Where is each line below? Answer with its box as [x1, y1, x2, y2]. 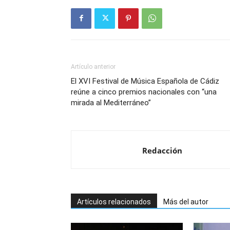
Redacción [142, 145, 182, 156]
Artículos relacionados [77, 197, 151, 206]
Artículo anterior [71, 63, 116, 70]
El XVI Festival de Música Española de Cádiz [71, 76, 219, 86]
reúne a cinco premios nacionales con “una [71, 87, 217, 97]
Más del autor [163, 197, 208, 206]
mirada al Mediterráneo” [71, 98, 151, 107]
